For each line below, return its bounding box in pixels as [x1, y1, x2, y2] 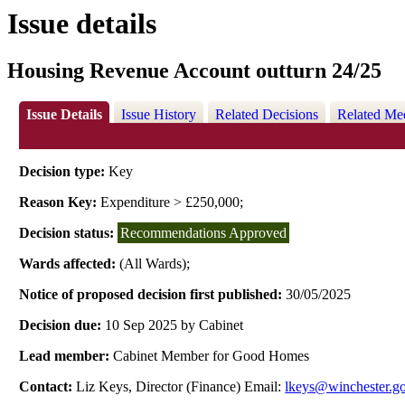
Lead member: [19, 348, 114, 364]
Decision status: [19, 225, 118, 241]
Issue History [121, 106, 197, 122]
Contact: [19, 379, 77, 395]
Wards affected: [19, 256, 120, 272]
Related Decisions [215, 106, 319, 122]
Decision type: [19, 164, 109, 180]
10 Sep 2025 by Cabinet [105, 317, 244, 334]
